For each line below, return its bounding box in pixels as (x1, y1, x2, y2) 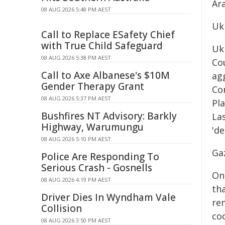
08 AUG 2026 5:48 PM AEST (41, 6, 111, 13)
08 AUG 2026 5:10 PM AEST (41, 135, 111, 143)
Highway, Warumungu (41, 121, 144, 134)
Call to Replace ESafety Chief (41, 28, 175, 41)
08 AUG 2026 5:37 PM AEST (41, 94, 111, 102)
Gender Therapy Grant (41, 80, 144, 93)
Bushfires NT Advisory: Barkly (41, 109, 177, 123)
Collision (41, 202, 82, 215)
